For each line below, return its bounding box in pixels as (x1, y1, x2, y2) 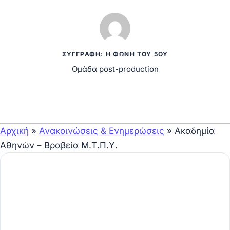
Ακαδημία (175, 125, 215, 136)
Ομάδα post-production (71, 64, 159, 74)
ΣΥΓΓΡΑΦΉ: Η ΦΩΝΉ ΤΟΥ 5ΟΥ (62, 50, 168, 58)
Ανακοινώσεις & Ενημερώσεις (39, 125, 164, 136)
